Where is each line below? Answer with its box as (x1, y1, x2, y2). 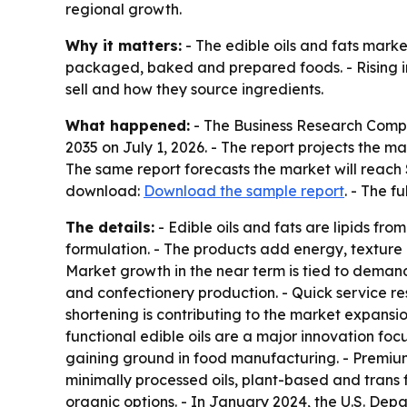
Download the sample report (144, 181, 344, 200)
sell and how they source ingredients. (65, 79, 323, 98)
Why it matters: (65, 35, 182, 55)
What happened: (65, 115, 190, 134)
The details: (65, 217, 154, 236)
